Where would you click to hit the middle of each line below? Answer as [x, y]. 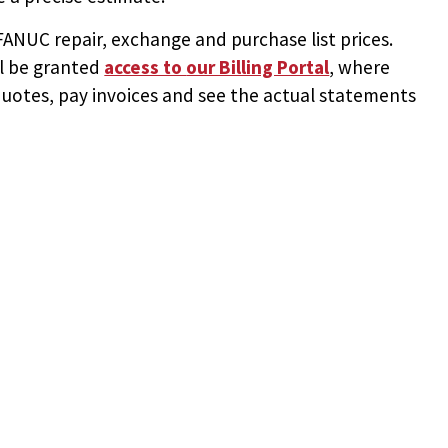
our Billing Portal [258, 66]
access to [145, 66]
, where [360, 66]
